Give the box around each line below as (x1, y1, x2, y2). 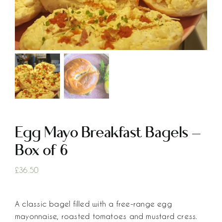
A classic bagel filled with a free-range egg (15, 199, 172, 209)
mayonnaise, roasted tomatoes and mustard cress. (15, 212, 198, 221)
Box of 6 (15, 141, 68, 160)
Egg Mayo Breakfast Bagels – (15, 123, 201, 142)
